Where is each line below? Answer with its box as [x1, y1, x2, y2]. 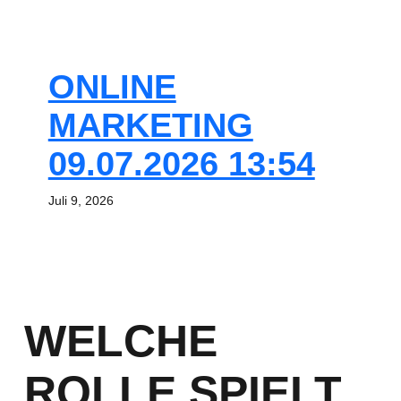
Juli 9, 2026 [47, 193, 114, 208]
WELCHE [23, 316, 218, 366]
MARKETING [47, 107, 253, 144]
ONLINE [47, 68, 176, 106]
